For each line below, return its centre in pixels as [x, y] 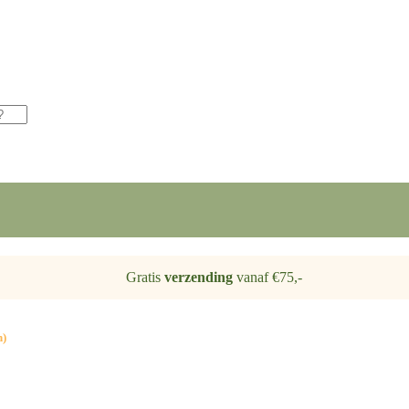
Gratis [145, 277]
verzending [198, 277]
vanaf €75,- [267, 277]
